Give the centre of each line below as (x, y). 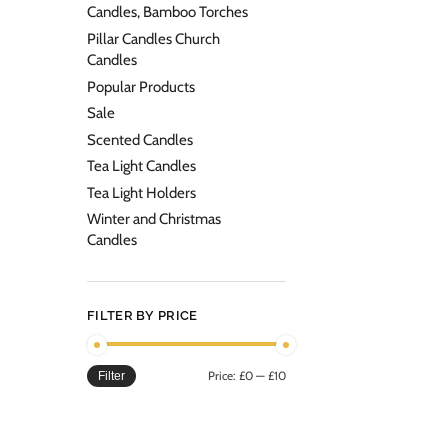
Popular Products (141, 86)
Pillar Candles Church (153, 38)
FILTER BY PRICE (142, 316)
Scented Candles (140, 139)
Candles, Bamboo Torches (167, 12)
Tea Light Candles (141, 166)
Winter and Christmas (154, 219)
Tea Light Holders (141, 192)
